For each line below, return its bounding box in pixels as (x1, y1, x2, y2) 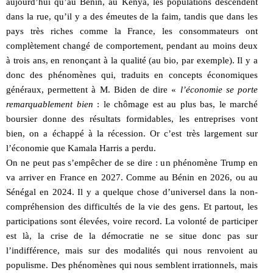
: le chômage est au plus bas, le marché (93, 99, 258, 109)
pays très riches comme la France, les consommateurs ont (6, 26, 258, 36)
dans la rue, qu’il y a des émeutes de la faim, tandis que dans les (6, 11, 258, 21)
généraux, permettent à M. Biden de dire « (6, 84, 180, 94)
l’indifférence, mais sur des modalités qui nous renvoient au (6, 245, 258, 255)
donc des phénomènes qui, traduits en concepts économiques (6, 69, 258, 80)
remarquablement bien (6, 99, 93, 109)
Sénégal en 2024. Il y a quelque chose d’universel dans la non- (6, 186, 258, 197)
